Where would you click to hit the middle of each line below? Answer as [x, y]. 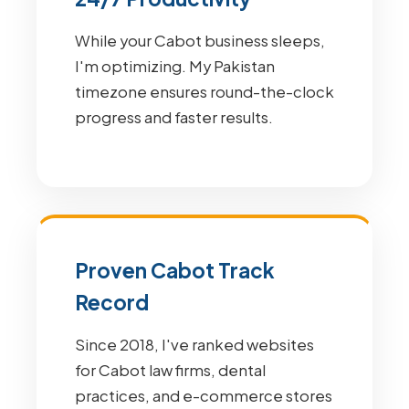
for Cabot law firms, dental [170, 370]
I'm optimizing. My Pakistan [175, 66]
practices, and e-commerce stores [204, 396]
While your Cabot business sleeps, [200, 41]
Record [112, 302]
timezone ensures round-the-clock [204, 92]
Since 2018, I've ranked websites [194, 345]
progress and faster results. [174, 117]
